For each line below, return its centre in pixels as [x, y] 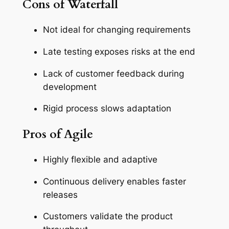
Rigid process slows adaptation [107, 109]
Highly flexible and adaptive [100, 159]
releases [60, 194]
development [70, 87]
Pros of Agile [58, 134]
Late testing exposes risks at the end [119, 51]
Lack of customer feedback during [113, 73]
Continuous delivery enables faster [114, 181]
